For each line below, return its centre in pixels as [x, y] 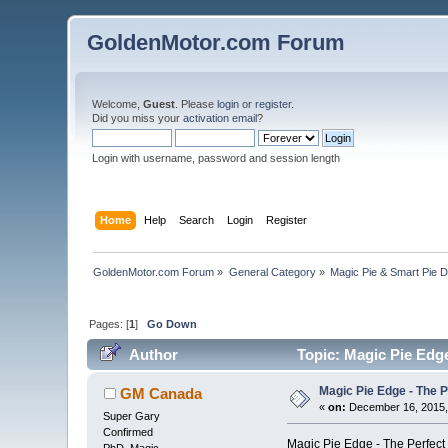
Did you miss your [138, 118]
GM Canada [160, 394]
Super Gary [132, 416]
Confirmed [128, 432]
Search [196, 219]
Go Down [172, 323]
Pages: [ [109, 323]
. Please [196, 104]
